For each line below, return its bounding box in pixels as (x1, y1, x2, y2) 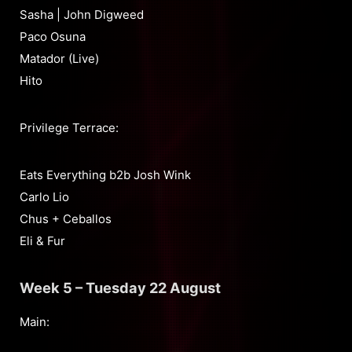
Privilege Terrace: (20, 120, 119, 136)
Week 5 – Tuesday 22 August (20, 279, 221, 297)
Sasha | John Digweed (20, 7, 144, 23)
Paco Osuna (20, 29, 86, 45)
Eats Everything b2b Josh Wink (20, 167, 191, 183)
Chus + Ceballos (20, 211, 112, 227)
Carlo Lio (20, 189, 69, 205)
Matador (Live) (20, 51, 99, 67)
